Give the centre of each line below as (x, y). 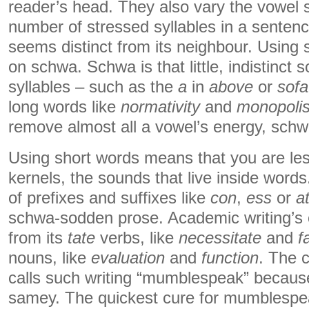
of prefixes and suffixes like (109, 198)
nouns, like (50, 258)
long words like (64, 107)
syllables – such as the (93, 87)
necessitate (220, 238)
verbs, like (137, 238)
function (230, 258)
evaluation (128, 258)
